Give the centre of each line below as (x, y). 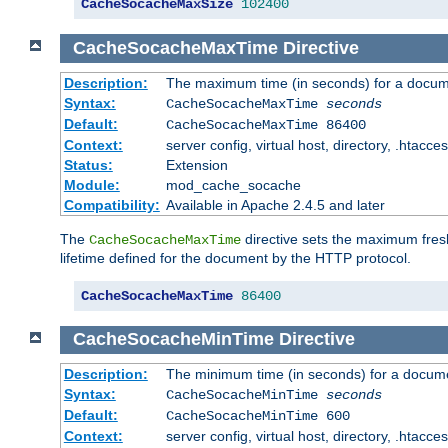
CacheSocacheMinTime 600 (257, 416)
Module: (91, 184)
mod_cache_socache (233, 184)
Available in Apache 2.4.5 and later (275, 204)
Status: (88, 164)
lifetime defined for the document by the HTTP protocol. (235, 257)
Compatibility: (111, 204)
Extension (196, 164)
